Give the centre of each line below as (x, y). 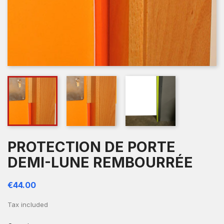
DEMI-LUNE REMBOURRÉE (100, 162)
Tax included (28, 204)
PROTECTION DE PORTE (91, 147)
